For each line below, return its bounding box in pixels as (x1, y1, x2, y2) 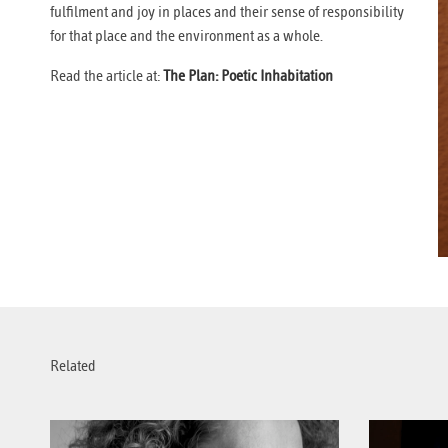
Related (50, 357, 96, 376)
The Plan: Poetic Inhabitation (163, 67, 333, 85)
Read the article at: (50, 67, 163, 85)
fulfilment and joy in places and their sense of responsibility (50, 3, 404, 21)
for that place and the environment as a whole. (50, 27, 323, 45)
